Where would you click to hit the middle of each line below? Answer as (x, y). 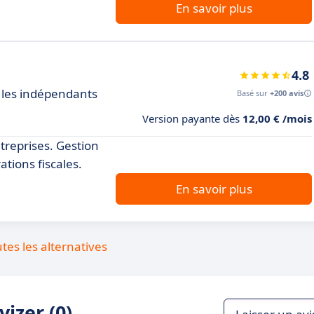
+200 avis (287, 93)
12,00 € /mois (277, 118)
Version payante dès (192, 118)
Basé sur (253, 93)
